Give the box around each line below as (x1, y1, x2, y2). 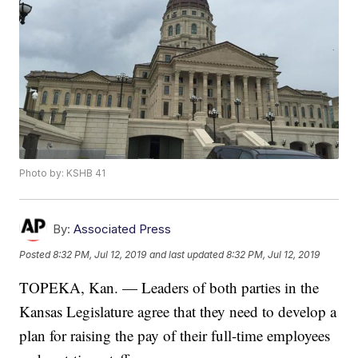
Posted (19, 248, 54, 261)
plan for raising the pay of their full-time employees (19, 325, 331, 346)
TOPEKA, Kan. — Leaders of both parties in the (19, 277, 320, 298)
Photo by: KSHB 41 (19, 167, 106, 180)
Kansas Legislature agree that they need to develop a (19, 301, 337, 322)
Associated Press (74, 221, 172, 237)
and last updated (149, 248, 225, 261)
